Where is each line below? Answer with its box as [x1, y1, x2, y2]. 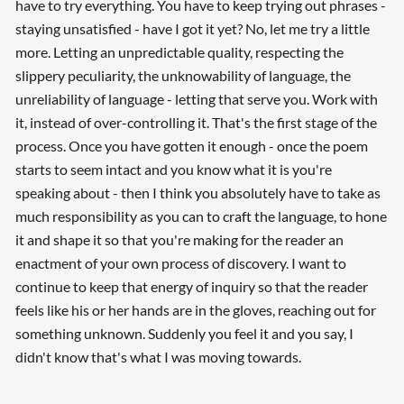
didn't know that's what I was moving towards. [14, 348, 301, 366]
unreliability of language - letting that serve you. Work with [14, 90, 378, 108]
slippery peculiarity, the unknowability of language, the [14, 67, 351, 85]
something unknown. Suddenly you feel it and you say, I [14, 325, 353, 343]
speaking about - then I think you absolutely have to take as [14, 184, 381, 202]
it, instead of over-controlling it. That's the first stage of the [14, 114, 377, 132]
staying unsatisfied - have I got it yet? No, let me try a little [14, 20, 370, 38]
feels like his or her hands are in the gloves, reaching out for [14, 301, 376, 319]
